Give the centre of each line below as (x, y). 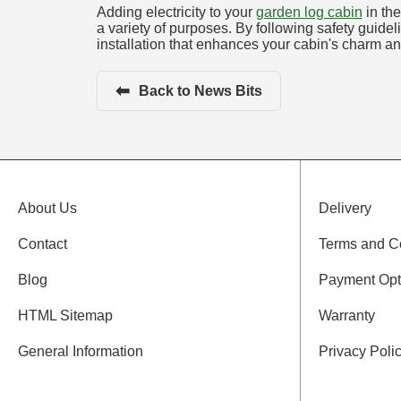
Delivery (346, 209)
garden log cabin (309, 13)
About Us (47, 209)
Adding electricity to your (176, 13)
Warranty (347, 316)
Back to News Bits (200, 90)
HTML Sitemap (65, 316)
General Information (81, 352)
